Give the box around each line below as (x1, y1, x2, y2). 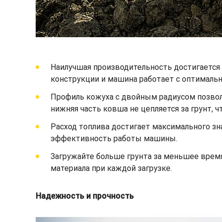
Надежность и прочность (36, 191, 134, 201)
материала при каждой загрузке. (51, 163, 172, 173)
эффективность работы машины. (51, 133, 177, 143)
